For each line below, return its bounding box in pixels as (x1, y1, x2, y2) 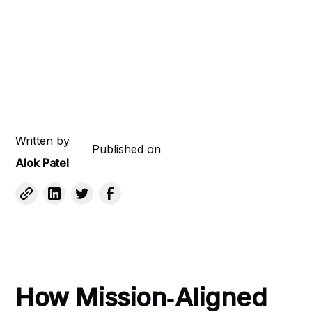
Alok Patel (15, 156, 70, 170)
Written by (15, 134, 70, 148)
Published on (92, 142, 162, 156)
